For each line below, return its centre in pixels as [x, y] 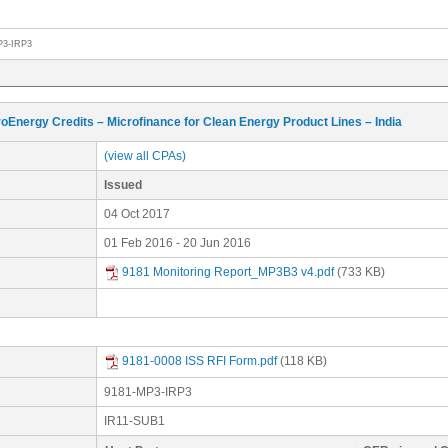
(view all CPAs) [145, 156]
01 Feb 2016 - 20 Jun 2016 [177, 243]
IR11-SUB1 [134, 421]
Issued [126, 185]
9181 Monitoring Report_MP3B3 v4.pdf [228, 272]
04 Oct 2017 [137, 214]
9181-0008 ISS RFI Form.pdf [199, 361]
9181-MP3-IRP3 [148, 392]
